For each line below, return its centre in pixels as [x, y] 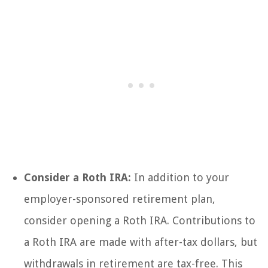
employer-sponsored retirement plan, [120, 199]
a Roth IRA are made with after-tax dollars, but [141, 242]
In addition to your [180, 178]
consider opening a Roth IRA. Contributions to [140, 221]
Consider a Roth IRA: [77, 178]
